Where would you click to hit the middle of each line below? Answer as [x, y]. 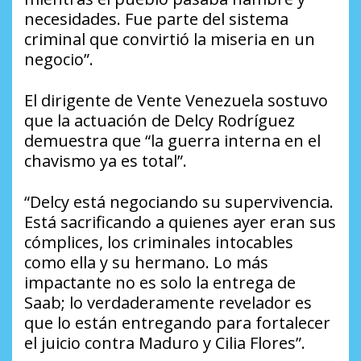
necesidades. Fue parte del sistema [156, 19]
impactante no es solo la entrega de [160, 283]
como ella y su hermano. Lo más [146, 263]
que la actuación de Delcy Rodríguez [160, 121]
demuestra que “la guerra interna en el [172, 141]
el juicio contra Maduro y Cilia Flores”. [165, 343]
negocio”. [59, 60]
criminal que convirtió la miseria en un [170, 39]
